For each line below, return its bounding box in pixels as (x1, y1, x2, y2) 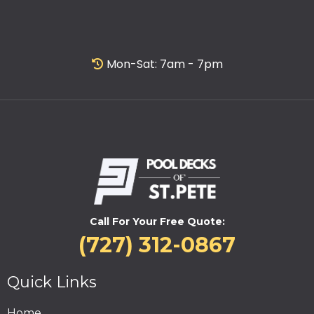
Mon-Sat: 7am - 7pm (106, 56, 223, 72)
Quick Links (7, 273, 97, 292)
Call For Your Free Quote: (89, 215, 225, 228)
